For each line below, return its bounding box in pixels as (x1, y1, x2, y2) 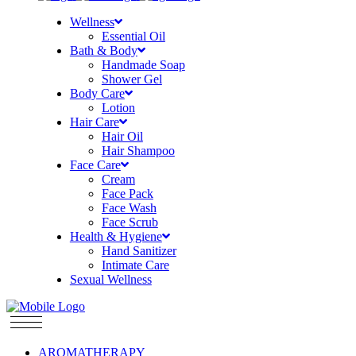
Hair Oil (101, 130, 143, 143)
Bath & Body (69, 44, 137, 57)
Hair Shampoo (101, 144, 175, 157)
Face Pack (101, 187, 153, 200)
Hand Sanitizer (101, 244, 176, 257)
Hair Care (69, 115, 119, 129)
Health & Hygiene (69, 230, 162, 243)
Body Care (69, 87, 125, 100)
